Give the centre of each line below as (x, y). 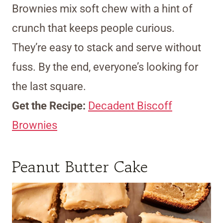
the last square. (49, 87)
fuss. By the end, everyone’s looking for (105, 67)
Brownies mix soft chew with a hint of (102, 9)
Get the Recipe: (50, 106)
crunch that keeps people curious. (93, 28)
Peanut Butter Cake (80, 167)
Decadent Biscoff (130, 106)
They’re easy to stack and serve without (107, 48)
